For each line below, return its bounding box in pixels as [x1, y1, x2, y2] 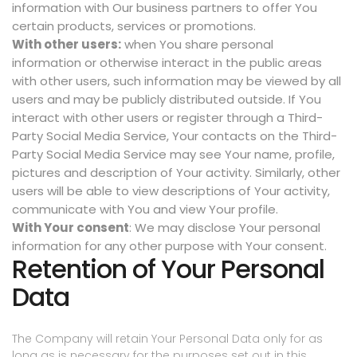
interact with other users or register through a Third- [12, 109, 323, 127]
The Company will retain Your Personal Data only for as [12, 331, 323, 347]
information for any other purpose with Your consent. [12, 237, 327, 255]
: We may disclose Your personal [129, 219, 320, 237]
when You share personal [121, 36, 273, 53]
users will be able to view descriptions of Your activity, [12, 182, 330, 200]
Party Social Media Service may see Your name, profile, [12, 146, 335, 163]
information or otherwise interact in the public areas [12, 54, 322, 72]
